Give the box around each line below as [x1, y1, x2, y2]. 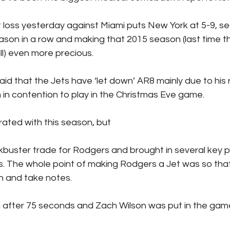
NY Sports [135, 58, 177, 71]
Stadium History [43, 58, 114, 71]
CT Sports [163, 17, 205, 30]
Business [103, 17, 142, 30]
